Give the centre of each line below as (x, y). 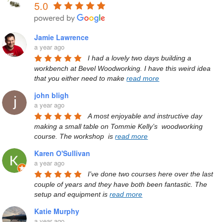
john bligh (52, 95)
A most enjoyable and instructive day (145, 116)
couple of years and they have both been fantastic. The (121, 184)
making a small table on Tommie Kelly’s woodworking (119, 126)
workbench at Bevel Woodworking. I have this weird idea (123, 68)
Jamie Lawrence (62, 37)
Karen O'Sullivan (62, 153)
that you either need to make (81, 78)
